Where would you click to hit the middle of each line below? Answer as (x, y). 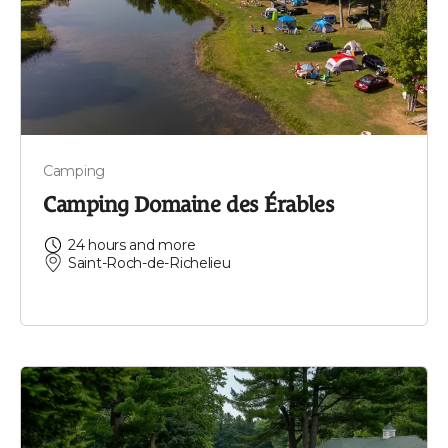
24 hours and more (132, 244)
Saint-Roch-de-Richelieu (149, 262)
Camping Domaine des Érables (189, 204)
